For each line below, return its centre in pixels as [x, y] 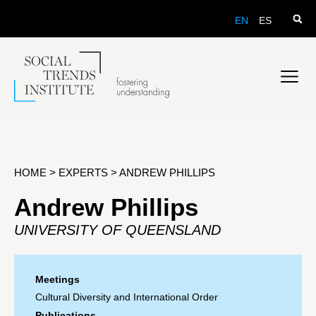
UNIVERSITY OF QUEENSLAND [117, 230]
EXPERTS [83, 172]
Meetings [57, 279]
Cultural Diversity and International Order [127, 297]
